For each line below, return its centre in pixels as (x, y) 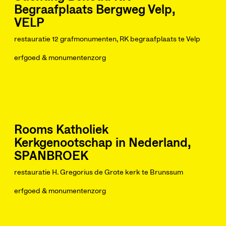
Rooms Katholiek (61, 130)
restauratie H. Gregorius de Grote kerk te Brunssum (99, 173)
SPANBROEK (51, 156)
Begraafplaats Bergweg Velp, (95, 10)
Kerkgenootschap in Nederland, (102, 143)
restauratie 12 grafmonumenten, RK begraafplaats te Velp (107, 39)
